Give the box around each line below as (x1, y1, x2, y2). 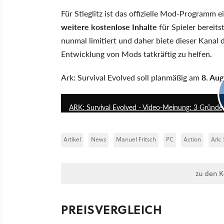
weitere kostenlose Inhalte (61, 20, 157, 32)
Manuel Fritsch (116, 134, 156, 143)
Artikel (63, 134, 81, 143)
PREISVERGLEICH (61, 200, 162, 218)
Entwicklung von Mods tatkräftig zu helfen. (61, 47, 212, 59)
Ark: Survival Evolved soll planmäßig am (61, 71, 201, 83)
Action (183, 134, 201, 143)
